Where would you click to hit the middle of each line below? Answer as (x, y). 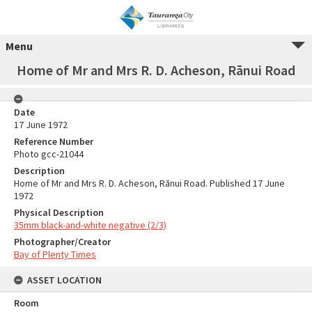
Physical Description (59, 212)
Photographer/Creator (62, 242)
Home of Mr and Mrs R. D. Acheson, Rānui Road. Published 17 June (149, 183)
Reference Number (54, 141)
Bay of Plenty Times (55, 254)
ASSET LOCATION (64, 280)
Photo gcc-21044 (49, 154)
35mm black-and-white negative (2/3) (90, 225)
